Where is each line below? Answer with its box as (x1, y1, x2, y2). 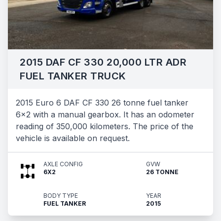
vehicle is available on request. (16, 133, 130, 143)
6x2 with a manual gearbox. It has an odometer (16, 110, 194, 119)
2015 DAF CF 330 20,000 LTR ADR (20, 56, 186, 68)
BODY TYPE (43, 192, 78, 199)
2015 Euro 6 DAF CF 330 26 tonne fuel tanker (16, 98, 188, 108)
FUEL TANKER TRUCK (20, 70, 126, 82)
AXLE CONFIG (43, 160, 83, 168)
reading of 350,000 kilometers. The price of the (16, 121, 193, 131)
